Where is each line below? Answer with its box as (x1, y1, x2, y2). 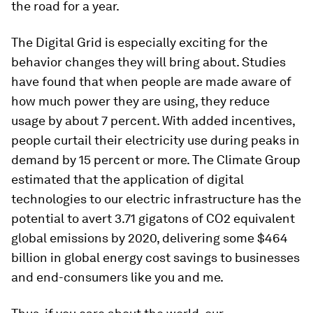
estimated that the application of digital (11, 172, 244, 187)
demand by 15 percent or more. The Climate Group (11, 152, 300, 168)
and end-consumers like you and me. (11, 270, 224, 285)
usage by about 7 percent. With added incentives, (11, 113, 295, 129)
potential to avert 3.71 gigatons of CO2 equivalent (11, 211, 295, 226)
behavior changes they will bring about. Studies (11, 54, 286, 70)
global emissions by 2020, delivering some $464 (11, 231, 288, 246)
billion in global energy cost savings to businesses (11, 250, 300, 265)
